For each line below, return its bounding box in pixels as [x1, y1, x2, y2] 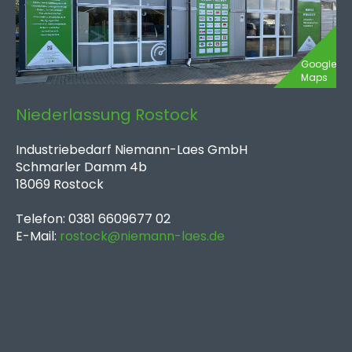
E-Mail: [16, 227, 60, 245]
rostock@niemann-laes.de [60, 227, 228, 245]
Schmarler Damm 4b [16, 158, 147, 176]
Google [301, 57, 336, 71]
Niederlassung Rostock [16, 104, 198, 126]
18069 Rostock [16, 175, 107, 193]
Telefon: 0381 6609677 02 [16, 210, 170, 228]
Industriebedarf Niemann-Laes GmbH [16, 141, 251, 159]
